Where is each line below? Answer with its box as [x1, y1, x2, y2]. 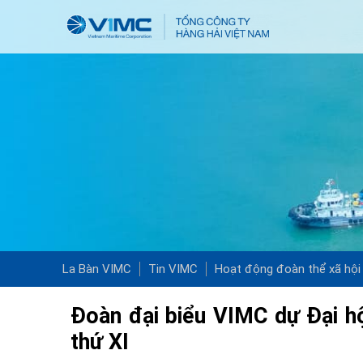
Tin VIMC [148, 262, 198, 276]
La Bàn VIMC [62, 262, 131, 276]
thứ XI [70, 329, 129, 355]
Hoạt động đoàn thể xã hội [215, 262, 361, 276]
